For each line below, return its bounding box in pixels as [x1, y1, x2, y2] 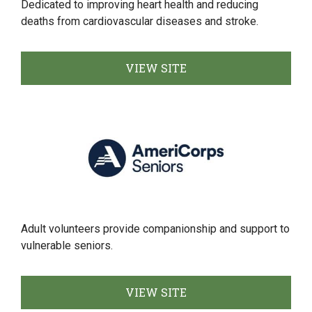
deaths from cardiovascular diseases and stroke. [21, 15, 258, 28]
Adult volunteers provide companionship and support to [21, 222, 290, 235]
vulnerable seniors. [21, 239, 113, 252]
